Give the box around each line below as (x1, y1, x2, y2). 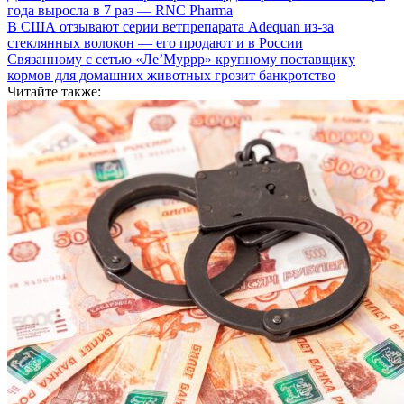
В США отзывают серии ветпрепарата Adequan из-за (7, 18, 334, 34)
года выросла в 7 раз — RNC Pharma (7, 2, 233, 18)
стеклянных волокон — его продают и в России (7, 34, 303, 50)
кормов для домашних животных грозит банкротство (7, 67, 335, 83)
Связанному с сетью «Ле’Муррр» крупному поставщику (7, 50, 355, 67)
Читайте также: (7, 83, 101, 99)
